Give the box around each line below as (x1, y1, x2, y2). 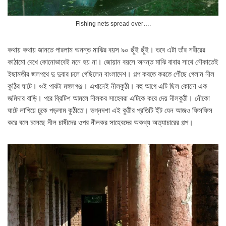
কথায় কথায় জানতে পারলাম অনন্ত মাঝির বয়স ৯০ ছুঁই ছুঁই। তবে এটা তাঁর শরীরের (8, 45, 205, 54)
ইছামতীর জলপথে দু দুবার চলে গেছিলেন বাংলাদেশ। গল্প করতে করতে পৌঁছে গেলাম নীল (8, 70, 214, 79)
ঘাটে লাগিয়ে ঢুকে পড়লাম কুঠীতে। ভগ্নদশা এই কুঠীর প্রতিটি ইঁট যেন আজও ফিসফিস (8, 106, 212, 115)
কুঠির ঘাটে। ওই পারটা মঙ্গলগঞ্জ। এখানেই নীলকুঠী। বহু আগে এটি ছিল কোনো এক (8, 82, 207, 91)
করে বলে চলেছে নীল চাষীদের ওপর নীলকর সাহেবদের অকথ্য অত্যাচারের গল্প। (8, 118, 193, 127)
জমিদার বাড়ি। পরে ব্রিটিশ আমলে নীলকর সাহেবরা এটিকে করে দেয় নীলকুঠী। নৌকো (8, 94, 210, 103)
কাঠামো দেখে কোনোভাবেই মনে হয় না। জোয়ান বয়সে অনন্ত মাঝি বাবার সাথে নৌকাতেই (8, 58, 218, 67)
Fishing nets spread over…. (75, 20, 151, 28)
